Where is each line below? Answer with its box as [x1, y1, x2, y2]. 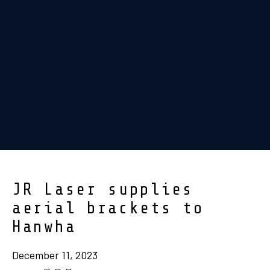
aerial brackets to [12, 198, 204, 218]
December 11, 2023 [12, 248, 98, 262]
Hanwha [12, 217, 77, 236]
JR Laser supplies [12, 180, 193, 199]
